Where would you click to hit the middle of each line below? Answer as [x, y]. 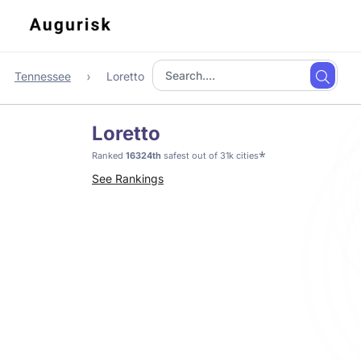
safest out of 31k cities [210, 156]
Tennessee [43, 76]
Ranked [109, 156]
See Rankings [128, 178]
